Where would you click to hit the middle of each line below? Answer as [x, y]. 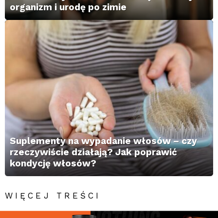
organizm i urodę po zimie [68, 7]
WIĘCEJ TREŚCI [53, 196]
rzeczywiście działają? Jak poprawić [93, 152]
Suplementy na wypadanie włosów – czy [103, 141]
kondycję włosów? [53, 163]
